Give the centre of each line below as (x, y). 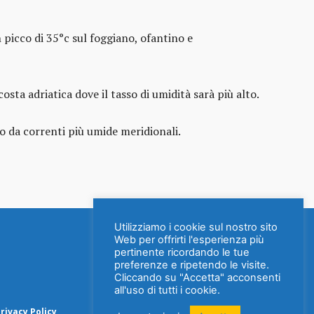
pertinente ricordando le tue (182, 252)
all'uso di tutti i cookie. (167, 290)
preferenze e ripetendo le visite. (192, 265)
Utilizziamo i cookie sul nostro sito (196, 227)
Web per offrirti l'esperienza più (189, 240)
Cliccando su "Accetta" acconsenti (197, 278)
